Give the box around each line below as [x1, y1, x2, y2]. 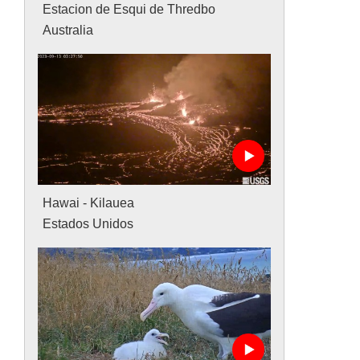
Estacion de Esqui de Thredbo [43, 2, 216, 16]
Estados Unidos [43, 216, 134, 231]
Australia [43, 22, 94, 37]
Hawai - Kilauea [43, 195, 135, 210]
